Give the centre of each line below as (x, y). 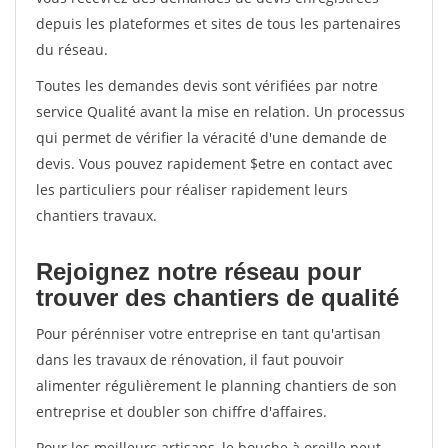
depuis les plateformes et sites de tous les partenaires (218, 23)
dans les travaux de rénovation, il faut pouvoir (190, 359)
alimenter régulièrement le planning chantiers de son (216, 385)
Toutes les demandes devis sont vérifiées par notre (207, 85)
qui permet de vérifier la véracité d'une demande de (211, 137)
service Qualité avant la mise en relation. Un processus (220, 111)
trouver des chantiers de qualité (217, 297)
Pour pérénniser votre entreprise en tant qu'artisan (208, 333)
